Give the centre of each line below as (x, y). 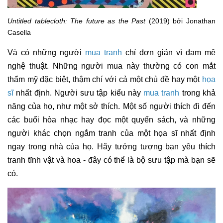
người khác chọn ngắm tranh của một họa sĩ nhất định (111, 133)
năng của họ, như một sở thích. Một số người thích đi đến (111, 106)
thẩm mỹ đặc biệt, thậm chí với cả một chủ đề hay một (105, 79)
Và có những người (46, 53)
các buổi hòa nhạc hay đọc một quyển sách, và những (111, 120)
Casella (19, 32)
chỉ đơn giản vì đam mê (169, 53)
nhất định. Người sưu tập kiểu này (79, 93)
